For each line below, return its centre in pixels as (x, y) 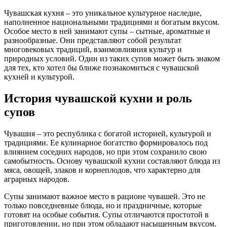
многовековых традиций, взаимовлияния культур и (93, 49)
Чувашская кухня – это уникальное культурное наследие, (103, 13)
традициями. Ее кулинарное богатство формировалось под (106, 142)
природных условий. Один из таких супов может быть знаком (112, 58)
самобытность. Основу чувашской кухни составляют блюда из (112, 161)
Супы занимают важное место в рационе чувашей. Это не (105, 196)
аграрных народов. (37, 179)
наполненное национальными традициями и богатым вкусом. (112, 22)
